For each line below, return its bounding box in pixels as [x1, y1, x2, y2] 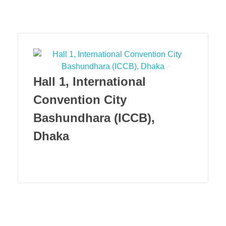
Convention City [33, 93, 127, 106]
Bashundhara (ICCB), [33, 111, 155, 125]
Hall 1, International [33, 75, 146, 88]
